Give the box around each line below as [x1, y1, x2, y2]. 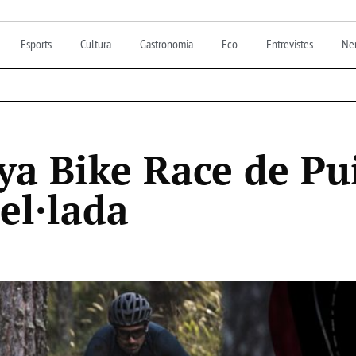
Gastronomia [140, 35, 193, 52]
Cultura [80, 35, 111, 52]
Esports [21, 35, 52, 52]
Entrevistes [266, 35, 313, 52]
